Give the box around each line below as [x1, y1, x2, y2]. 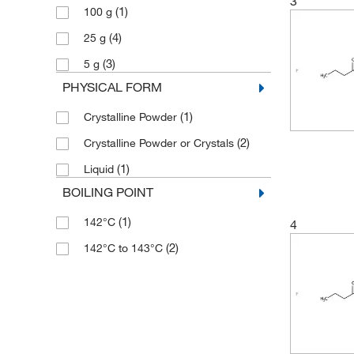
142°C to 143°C [83, 241, 166, 255]
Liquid [83, 162, 117, 176]
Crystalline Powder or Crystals [83, 136, 237, 150]
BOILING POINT [62, 184, 153, 200]
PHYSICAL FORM [62, 79, 162, 95]
